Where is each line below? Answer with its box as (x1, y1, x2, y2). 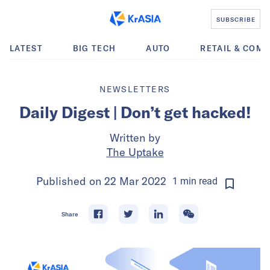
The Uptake (106, 145, 164, 159)
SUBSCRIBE (216, 15, 256, 23)
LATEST (10, 43, 43, 53)
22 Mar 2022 (104, 174, 166, 188)
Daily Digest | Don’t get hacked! (19, 102, 251, 122)
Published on (36, 174, 104, 188)
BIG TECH (72, 43, 116, 53)
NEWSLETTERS (99, 84, 171, 95)
